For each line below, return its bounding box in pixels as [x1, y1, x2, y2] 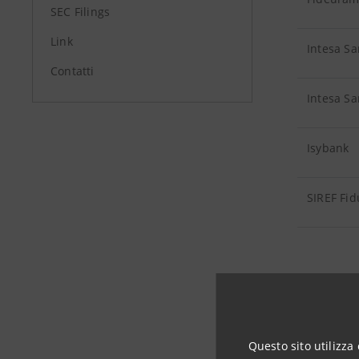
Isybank [307, 140, 353, 155]
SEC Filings [50, 4, 111, 19]
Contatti [50, 63, 95, 79]
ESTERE [307, 305, 348, 320]
